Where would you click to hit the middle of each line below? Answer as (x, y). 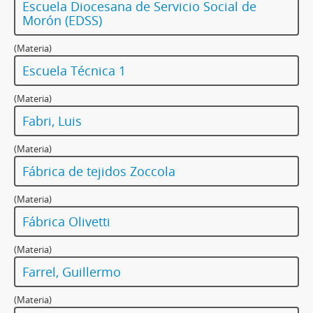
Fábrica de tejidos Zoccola (99, 172)
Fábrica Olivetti (66, 222)
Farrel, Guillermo (72, 272)
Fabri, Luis (52, 121)
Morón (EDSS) (62, 21)
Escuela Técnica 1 (74, 71)
